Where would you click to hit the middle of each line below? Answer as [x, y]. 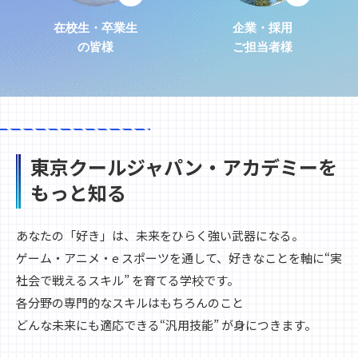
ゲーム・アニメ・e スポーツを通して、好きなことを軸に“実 [179, 258]
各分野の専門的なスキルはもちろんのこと [130, 303]
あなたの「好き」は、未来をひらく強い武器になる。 [160, 236]
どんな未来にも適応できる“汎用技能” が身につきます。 [166, 325]
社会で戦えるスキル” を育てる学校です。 [127, 280]
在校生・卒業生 [95, 28]
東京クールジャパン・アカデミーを [184, 167]
